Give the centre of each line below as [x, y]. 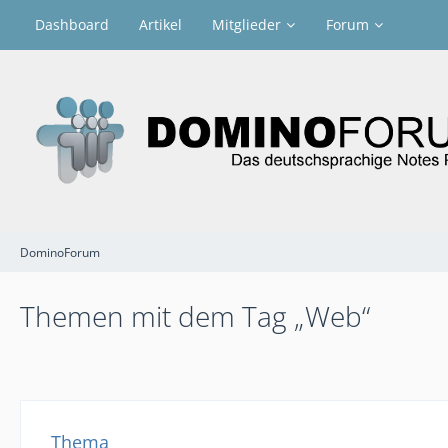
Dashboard [72, 24]
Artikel [160, 24]
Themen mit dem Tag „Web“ [195, 316]
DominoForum [60, 252]
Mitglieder [246, 24]
